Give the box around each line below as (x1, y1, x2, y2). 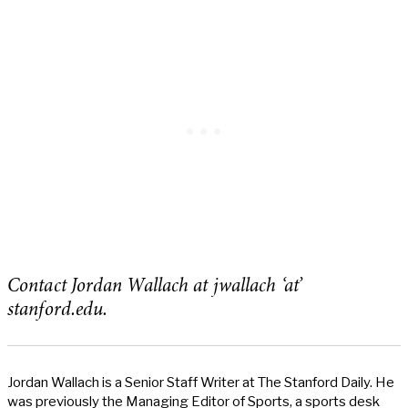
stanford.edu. (7, 301, 108, 321)
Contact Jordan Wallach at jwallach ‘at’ (7, 278, 302, 298)
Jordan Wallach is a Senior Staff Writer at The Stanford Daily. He (7, 373, 394, 391)
